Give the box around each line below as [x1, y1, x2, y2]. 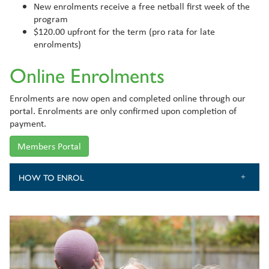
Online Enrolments [10, 59, 165, 89]
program [34, 12, 68, 25]
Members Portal [17, 139, 81, 153]
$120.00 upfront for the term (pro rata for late [34, 25, 215, 38]
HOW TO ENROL [19, 171, 84, 183]
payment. [10, 116, 49, 130]
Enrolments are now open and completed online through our [10, 91, 246, 104]
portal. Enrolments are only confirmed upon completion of [10, 103, 237, 117]
